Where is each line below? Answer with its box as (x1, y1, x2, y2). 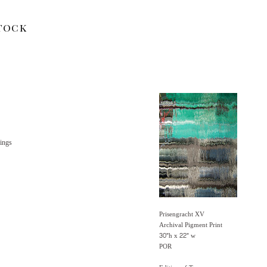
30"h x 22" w (159, 230, 195, 241)
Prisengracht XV (159, 209, 204, 220)
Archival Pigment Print (159, 219, 222, 231)
